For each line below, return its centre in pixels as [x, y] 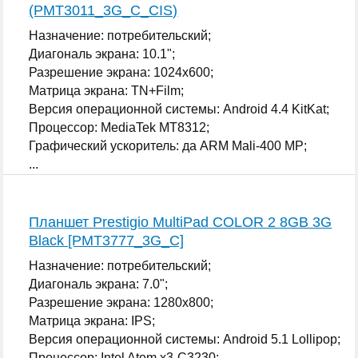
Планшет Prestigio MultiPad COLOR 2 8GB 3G [181, 222]
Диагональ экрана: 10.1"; [102, 54]
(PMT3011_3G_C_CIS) [103, 10]
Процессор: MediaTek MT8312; [119, 127]
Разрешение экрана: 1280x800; [121, 302]
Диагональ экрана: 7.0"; [99, 284]
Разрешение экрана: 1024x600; [121, 72]
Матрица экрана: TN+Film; [107, 90]
